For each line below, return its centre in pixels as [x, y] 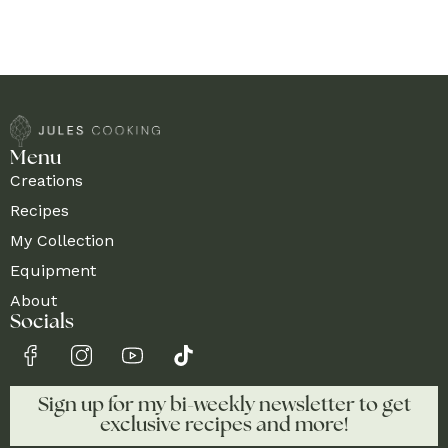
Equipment [53, 271]
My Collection [62, 241]
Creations [46, 181]
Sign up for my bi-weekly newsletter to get [224, 406]
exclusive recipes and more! [224, 426]
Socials [42, 323]
